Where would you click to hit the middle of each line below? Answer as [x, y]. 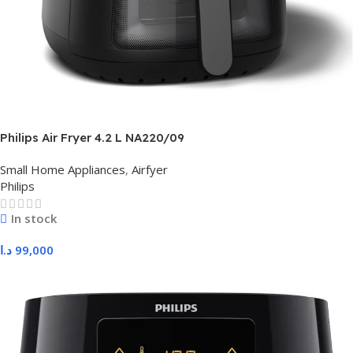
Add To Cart [40, 275]
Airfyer [150, 170]
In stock [33, 219]
